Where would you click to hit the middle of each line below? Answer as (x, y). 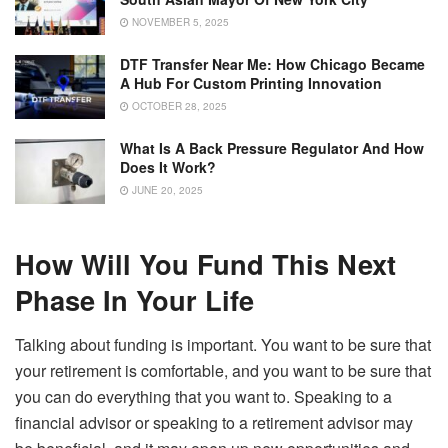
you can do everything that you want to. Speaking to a (203, 396)
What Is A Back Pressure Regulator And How (272, 148)
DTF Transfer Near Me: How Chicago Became (272, 63)
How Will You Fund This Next (205, 264)
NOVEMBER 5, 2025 (179, 21)
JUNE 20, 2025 (166, 190)
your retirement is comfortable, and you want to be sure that (223, 370)
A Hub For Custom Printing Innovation (251, 82)
